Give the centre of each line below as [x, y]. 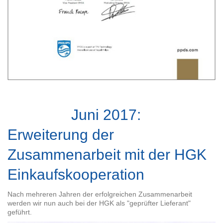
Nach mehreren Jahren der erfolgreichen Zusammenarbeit [100, 194]
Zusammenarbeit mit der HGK [107, 154]
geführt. [20, 212]
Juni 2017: [74, 114]
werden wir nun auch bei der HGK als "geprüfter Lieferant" [99, 203]
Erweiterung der [61, 134]
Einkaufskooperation [76, 174]
